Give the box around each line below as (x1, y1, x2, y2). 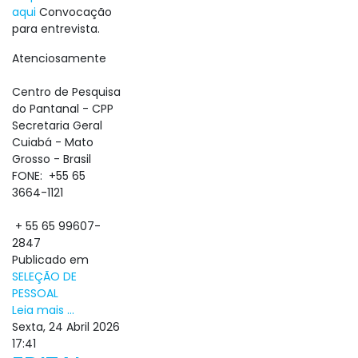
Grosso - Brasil (12, 151, 91, 167)
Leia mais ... (12, 302, 74, 318)
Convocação (36, 4, 112, 20)
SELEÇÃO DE (12, 268, 77, 284)
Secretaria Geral (12, 117, 102, 133)
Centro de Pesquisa (12, 84, 121, 100)
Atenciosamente (12, 50, 106, 66)
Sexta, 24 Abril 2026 (12, 319, 120, 335)
